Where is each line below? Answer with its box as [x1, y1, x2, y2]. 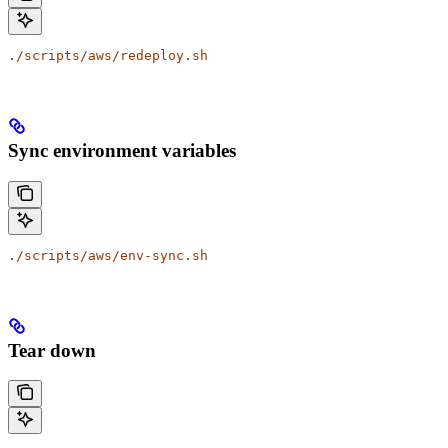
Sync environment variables [8, 140, 236, 162]
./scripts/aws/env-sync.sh [8, 247, 208, 263]
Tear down [8, 339, 96, 361]
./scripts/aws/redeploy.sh [8, 48, 208, 64]
